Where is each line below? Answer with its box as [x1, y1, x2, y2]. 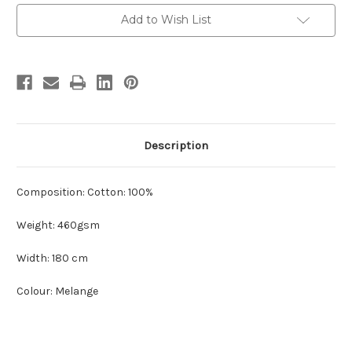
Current [16, 5, 56, 18]
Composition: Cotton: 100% [16, 185, 153, 200]
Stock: [16, 20, 49, 33]
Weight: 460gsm [16, 218, 100, 233]
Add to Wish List [120, 13, 211, 27]
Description [144, 138, 208, 153]
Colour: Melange [16, 284, 98, 299]
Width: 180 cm [16, 251, 88, 266]
